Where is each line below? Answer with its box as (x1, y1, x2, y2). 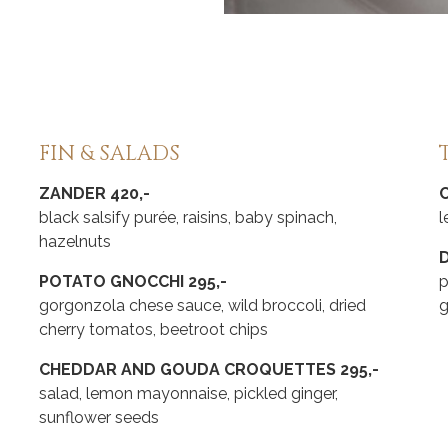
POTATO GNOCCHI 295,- (39, 272, 227, 292)
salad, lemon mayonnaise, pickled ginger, (39, 384, 338, 404)
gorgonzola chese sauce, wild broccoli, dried (39, 296, 366, 316)
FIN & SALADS (39, 140, 180, 169)
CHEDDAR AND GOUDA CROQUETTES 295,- (39, 360, 379, 380)
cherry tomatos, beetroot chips (39, 320, 268, 340)
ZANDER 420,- (39, 184, 150, 204)
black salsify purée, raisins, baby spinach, (39, 208, 337, 228)
